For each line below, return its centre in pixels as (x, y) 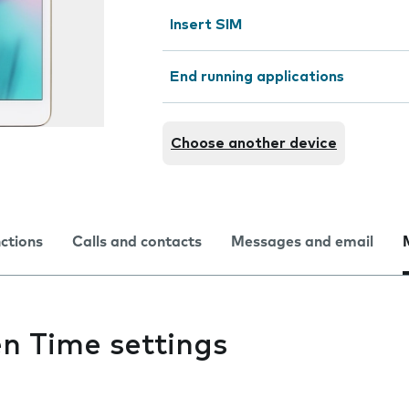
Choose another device (254, 143)
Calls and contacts (137, 242)
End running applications (257, 77)
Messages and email (302, 242)
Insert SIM (206, 25)
